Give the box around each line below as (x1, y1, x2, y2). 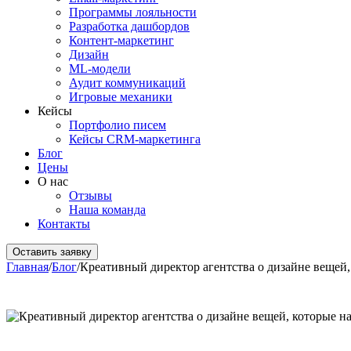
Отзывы (69, 189, 112, 202)
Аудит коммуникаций (69, 76, 186, 89)
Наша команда (69, 203, 146, 216)
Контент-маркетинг (69, 34, 174, 47)
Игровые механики (69, 90, 172, 103)
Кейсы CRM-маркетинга (69, 132, 201, 146)
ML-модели (69, 62, 131, 75)
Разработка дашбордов (69, 20, 190, 33)
